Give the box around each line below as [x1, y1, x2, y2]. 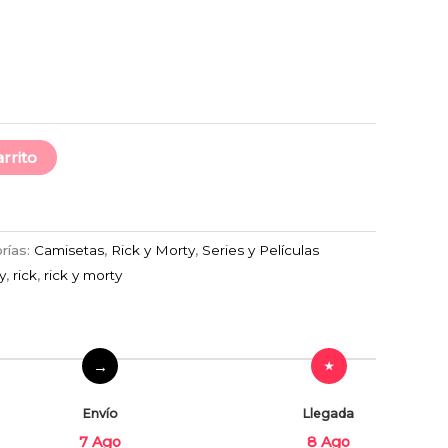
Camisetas [34, 242, 104, 259]
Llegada [303, 406, 354, 422]
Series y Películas [202, 242, 319, 259]
